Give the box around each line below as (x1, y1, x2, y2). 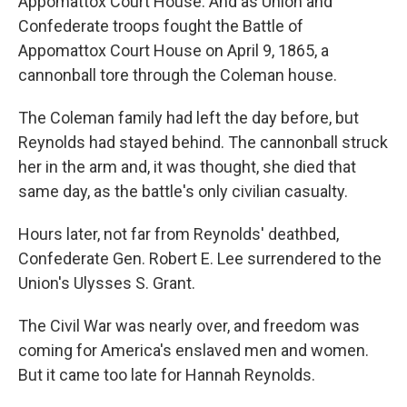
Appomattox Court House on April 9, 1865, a (18, 41, 329, 61)
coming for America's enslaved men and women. (18, 341, 369, 361)
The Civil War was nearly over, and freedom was (18, 316, 360, 336)
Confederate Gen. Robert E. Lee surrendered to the (18, 249, 382, 269)
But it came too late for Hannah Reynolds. (18, 365, 315, 385)
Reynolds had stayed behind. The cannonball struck (18, 133, 388, 153)
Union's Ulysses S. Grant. (18, 273, 195, 293)
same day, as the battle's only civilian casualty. (18, 182, 348, 202)
